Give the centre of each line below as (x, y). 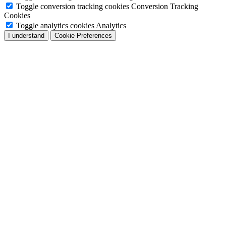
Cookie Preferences (83, 36)
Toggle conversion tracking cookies (73, 7)
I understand (26, 36)
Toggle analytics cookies (55, 26)
